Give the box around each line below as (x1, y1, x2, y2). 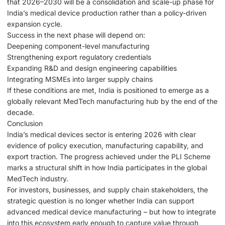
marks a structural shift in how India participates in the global (7, 163, 207, 172)
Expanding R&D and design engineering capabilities (7, 63, 177, 72)
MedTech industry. (7, 174, 68, 183)
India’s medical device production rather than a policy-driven (7, 8, 206, 17)
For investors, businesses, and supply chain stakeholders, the (7, 185, 208, 194)
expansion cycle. (7, 19, 62, 28)
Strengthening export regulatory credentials (7, 52, 151, 61)
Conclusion (7, 119, 43, 128)
